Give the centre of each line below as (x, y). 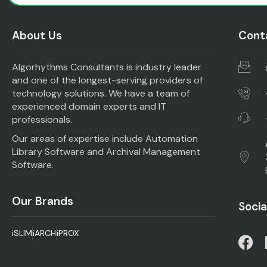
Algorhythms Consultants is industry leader (107, 67)
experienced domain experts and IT (89, 106)
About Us (37, 35)
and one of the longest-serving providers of (107, 80)
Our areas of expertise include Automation (105, 138)
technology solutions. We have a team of (101, 93)
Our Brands (43, 201)
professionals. (43, 119)
